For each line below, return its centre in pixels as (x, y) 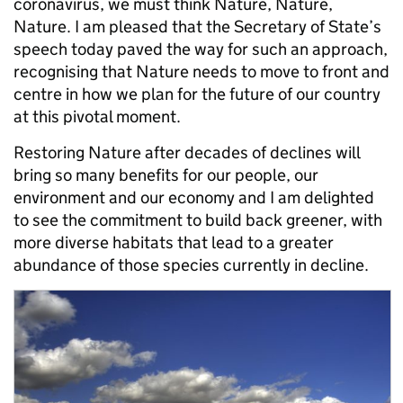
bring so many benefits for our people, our (166, 175)
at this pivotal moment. (97, 116)
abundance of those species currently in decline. (191, 265)
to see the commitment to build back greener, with (198, 220)
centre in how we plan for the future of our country (197, 94)
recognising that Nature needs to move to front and (201, 72)
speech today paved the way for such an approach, (201, 49)
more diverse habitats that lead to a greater (174, 242)
